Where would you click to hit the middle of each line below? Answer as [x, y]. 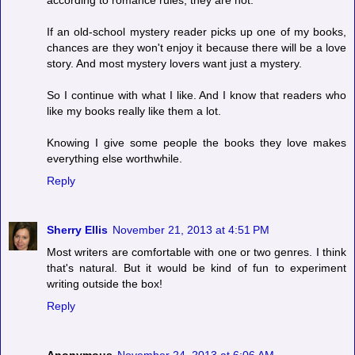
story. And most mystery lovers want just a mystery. [174, 64]
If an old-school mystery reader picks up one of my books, [197, 32]
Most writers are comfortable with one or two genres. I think [197, 252]
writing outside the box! [105, 284]
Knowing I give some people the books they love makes [197, 143]
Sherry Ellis [77, 230]
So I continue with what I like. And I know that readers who [197, 95]
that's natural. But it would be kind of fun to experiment [197, 268]
